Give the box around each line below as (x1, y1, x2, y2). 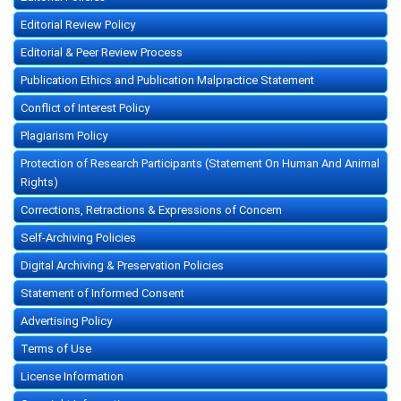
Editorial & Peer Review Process (21, 45, 183, 59)
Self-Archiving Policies (21, 230, 136, 244)
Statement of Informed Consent (21, 286, 184, 300)
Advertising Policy (21, 313, 112, 328)
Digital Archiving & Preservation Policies (21, 258, 224, 272)
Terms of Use (21, 341, 91, 355)
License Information (21, 369, 124, 383)
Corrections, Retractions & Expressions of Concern (21, 202, 282, 217)
